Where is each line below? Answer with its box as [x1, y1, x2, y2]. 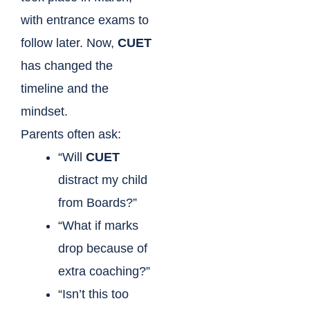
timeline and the [21, 82, 109, 96]
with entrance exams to [21, 13, 149, 28]
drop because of [58, 241, 147, 256]
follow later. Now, [21, 36, 118, 51]
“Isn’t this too [58, 287, 129, 302]
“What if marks [58, 219, 138, 233]
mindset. [21, 104, 68, 119]
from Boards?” [58, 196, 137, 210]
